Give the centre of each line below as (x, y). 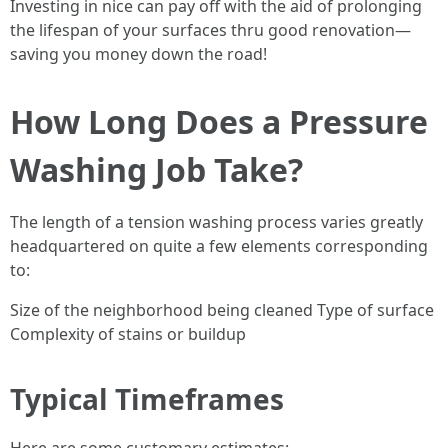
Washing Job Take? (156, 169)
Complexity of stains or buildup (128, 334)
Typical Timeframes (147, 399)
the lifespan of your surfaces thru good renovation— (210, 30)
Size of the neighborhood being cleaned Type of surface (222, 310)
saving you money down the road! (138, 54)
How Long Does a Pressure (219, 121)
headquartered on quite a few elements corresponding (219, 246)
